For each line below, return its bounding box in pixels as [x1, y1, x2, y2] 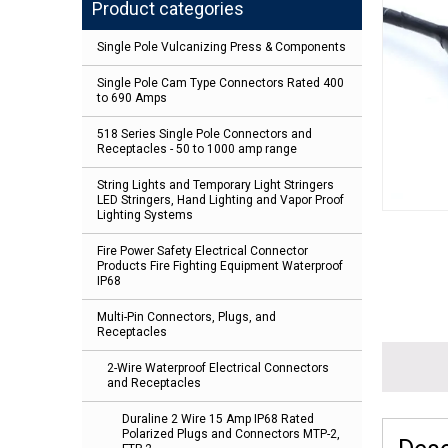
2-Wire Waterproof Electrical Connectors [107, 361, 329, 376]
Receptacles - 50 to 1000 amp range [97, 142, 297, 157]
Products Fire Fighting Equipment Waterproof [97, 259, 343, 274]
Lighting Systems [97, 208, 193, 223]
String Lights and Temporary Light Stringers [97, 178, 334, 193]
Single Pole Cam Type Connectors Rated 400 [97, 76, 344, 91]
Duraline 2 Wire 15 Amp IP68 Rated [122, 412, 314, 427]
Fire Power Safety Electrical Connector [97, 244, 308, 259]
